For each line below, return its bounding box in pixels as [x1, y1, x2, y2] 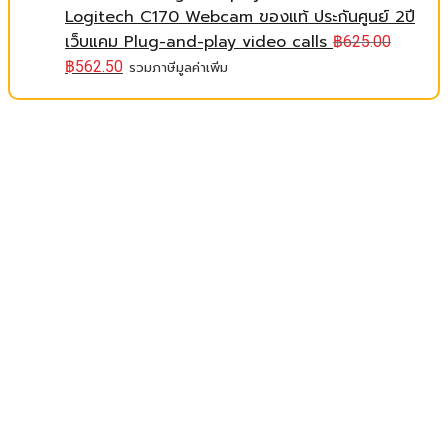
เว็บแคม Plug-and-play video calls [65, 30, 327, 54]
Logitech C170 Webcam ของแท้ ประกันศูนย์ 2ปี [65, 5, 415, 29]
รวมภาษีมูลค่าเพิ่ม [129, 57, 228, 78]
